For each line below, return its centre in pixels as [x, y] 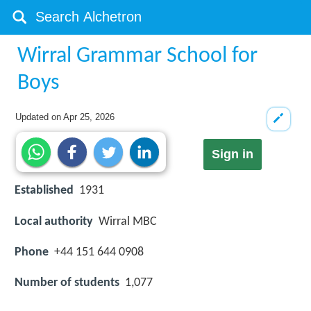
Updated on [40, 117]
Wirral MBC [128, 221]
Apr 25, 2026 [89, 117]
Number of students [67, 283]
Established [44, 191]
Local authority [54, 221]
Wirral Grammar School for [138, 56]
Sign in [232, 154]
